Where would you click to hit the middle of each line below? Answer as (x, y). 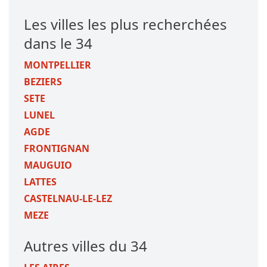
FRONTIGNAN (57, 148)
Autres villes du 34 (86, 246)
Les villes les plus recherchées (125, 24)
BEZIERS (43, 82)
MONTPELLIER (58, 65)
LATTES (40, 182)
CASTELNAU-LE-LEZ (68, 198)
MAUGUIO (48, 165)
